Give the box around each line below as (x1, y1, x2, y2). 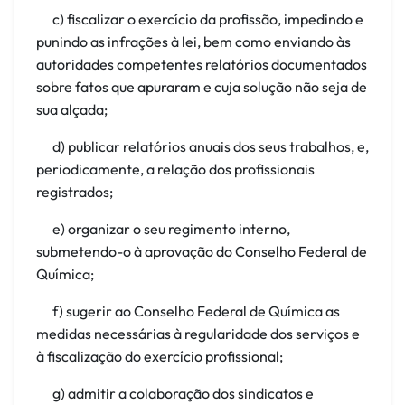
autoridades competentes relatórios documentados (36, 55, 367, 73)
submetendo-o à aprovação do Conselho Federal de (36, 242, 367, 260)
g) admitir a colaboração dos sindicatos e (36, 384, 314, 402)
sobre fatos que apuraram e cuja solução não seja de (36, 78, 367, 96)
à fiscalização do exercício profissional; (36, 347, 283, 365)
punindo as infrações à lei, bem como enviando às (36, 33, 351, 51)
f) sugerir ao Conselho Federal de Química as (36, 302, 340, 320)
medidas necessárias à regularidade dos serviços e (36, 325, 360, 343)
